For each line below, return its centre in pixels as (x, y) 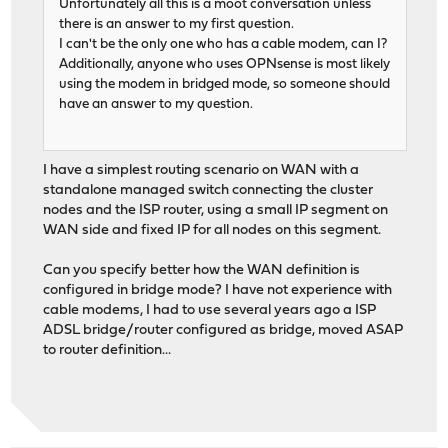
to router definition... (107, 351)
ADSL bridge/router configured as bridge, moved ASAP (223, 331)
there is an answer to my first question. (177, 25)
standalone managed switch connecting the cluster (208, 191)
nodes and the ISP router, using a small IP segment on (216, 211)
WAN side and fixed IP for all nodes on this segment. (212, 231)
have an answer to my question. (156, 105)
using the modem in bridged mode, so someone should (225, 85)
